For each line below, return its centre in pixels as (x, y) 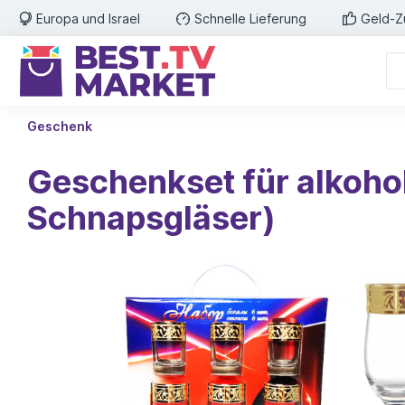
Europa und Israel (88, 18)
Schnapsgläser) (151, 218)
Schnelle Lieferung (250, 18)
